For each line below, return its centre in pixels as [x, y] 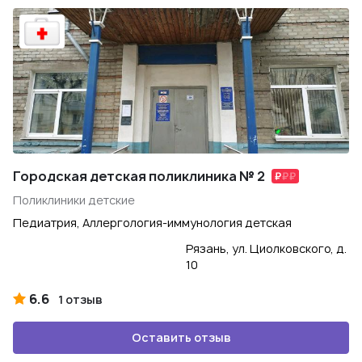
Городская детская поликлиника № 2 [139, 176]
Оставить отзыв [181, 337]
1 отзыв [80, 299]
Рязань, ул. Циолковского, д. [266, 248]
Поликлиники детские [74, 200]
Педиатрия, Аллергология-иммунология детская [152, 223]
